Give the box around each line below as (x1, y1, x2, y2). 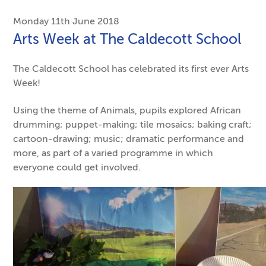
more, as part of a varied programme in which (13, 147, 214, 159)
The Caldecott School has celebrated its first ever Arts (13, 63, 249, 74)
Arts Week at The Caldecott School (13, 30, 242, 47)
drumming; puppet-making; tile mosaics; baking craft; (13, 118, 252, 130)
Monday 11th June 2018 (13, 15, 120, 27)
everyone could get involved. (13, 161, 141, 173)
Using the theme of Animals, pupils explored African (13, 104, 242, 116)
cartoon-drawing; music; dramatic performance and (13, 132, 245, 144)
